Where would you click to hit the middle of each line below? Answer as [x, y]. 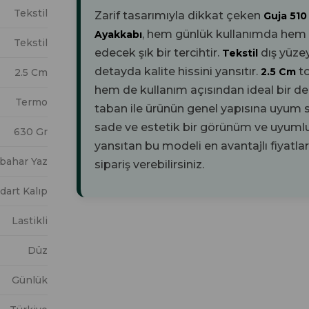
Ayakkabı [118, 35]
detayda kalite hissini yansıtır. [178, 72]
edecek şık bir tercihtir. [158, 53]
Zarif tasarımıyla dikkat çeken [179, 16]
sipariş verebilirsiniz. [149, 165]
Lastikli [30, 221]
